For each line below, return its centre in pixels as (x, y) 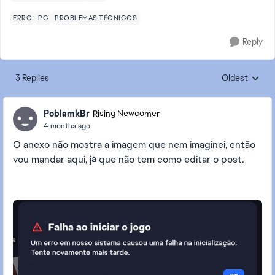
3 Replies (32, 78)
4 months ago (67, 126)
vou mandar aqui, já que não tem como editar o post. (128, 159)
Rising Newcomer (126, 114)
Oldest (235, 78)
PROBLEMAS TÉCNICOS (96, 18)
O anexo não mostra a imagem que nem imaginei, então (134, 145)
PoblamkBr (67, 113)
